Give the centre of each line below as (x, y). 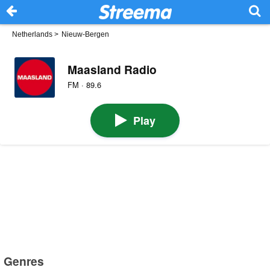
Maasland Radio (112, 69)
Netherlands (32, 34)
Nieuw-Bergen (85, 34)
